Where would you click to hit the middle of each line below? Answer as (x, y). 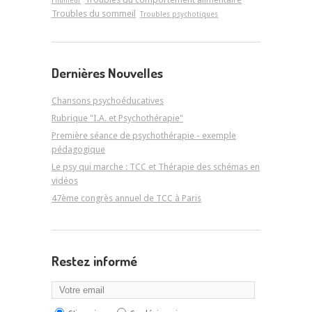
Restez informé (94, 260)
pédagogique (78, 149)
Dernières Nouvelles (107, 73)
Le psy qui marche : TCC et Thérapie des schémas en (156, 166)
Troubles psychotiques (179, 14)
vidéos (65, 180)
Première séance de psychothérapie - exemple (144, 135)
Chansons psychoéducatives (108, 100)
